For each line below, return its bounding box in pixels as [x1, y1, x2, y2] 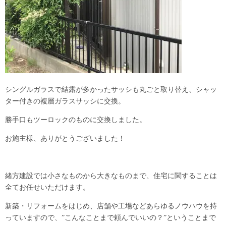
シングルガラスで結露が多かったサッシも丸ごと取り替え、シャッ [5, 86, 217, 93]
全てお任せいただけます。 [5, 184, 90, 191]
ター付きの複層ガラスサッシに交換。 [5, 97, 125, 105]
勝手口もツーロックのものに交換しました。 [5, 116, 146, 124]
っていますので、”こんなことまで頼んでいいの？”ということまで [5, 214, 216, 221]
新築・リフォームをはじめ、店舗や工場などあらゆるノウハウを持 [5, 202, 217, 210]
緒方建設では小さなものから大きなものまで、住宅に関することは [5, 172, 217, 180]
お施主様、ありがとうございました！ [5, 135, 125, 142]
